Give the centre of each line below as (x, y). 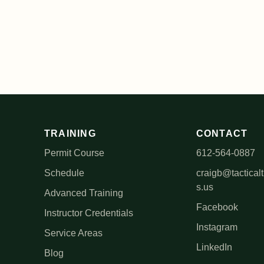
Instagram (217, 227)
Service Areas (73, 233)
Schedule (64, 173)
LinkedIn (214, 247)
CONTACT (222, 133)
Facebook (217, 207)
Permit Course (74, 153)
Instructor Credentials (88, 213)
